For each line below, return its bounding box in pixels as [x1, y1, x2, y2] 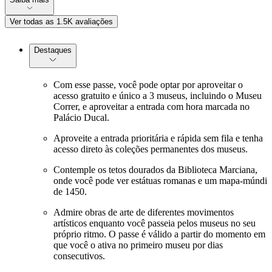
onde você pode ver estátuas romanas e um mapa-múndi [53, 175, 267, 186]
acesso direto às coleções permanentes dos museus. [53, 144, 248, 155]
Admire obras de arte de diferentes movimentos [53, 207, 234, 218]
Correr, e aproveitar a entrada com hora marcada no [53, 101, 250, 112]
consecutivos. [53, 251, 105, 262]
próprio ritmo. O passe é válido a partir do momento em [53, 229, 265, 240]
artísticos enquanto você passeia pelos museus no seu [53, 218, 256, 229]
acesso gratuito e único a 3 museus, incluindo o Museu [53, 90, 262, 101]
